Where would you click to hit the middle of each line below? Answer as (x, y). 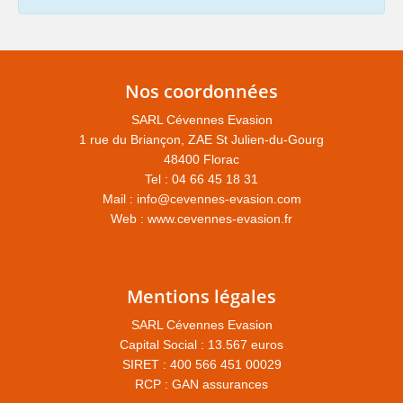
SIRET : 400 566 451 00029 (201, 364)
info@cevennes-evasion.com (219, 198)
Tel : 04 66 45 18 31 (201, 179)
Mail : (119, 198)
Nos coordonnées (201, 91)
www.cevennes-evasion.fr (220, 218)
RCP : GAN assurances (201, 384)
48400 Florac (201, 159)
